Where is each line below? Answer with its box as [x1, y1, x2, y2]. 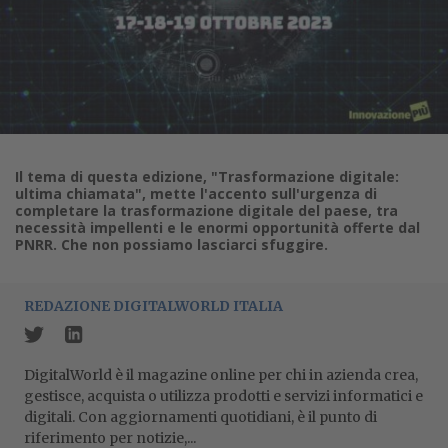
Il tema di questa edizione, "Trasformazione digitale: [15, 167, 399, 186]
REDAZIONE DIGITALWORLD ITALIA [24, 297, 283, 315]
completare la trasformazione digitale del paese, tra [15, 201, 398, 220]
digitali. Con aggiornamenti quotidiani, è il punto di [24, 408, 377, 426]
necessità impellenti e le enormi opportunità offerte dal [15, 218, 420, 237]
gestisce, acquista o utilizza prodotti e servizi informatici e [24, 387, 423, 405]
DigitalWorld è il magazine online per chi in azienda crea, [24, 366, 418, 384]
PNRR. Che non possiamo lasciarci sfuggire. [15, 235, 328, 254]
